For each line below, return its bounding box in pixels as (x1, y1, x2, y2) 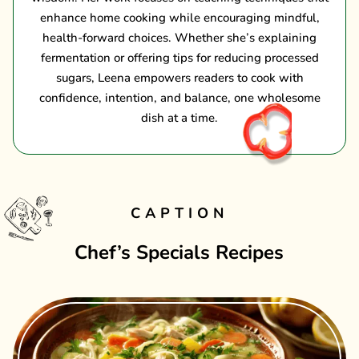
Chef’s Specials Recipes (74, 239, 284, 265)
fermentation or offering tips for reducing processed (40, 49, 319, 66)
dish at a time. (141, 109, 218, 126)
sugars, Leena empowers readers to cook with (55, 69, 304, 86)
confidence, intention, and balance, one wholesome (38, 89, 321, 106)
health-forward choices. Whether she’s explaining (42, 29, 317, 46)
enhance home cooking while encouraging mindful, (39, 9, 320, 26)
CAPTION (131, 203, 228, 223)
